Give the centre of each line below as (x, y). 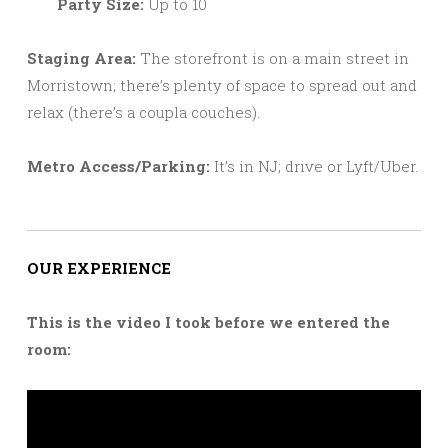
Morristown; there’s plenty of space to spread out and (222, 84)
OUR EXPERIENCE (99, 267)
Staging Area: (81, 57)
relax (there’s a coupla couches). (143, 111)
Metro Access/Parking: (120, 165)
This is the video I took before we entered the (208, 321)
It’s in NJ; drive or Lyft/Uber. (316, 165)
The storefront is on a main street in (272, 57)
